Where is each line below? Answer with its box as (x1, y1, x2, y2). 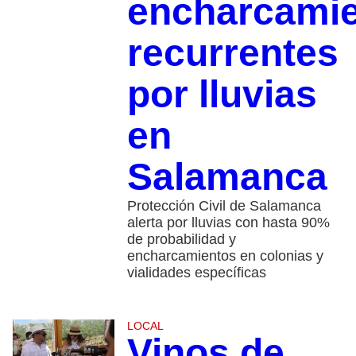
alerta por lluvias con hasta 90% (126, 214, 330, 230)
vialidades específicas (126, 264, 266, 281)
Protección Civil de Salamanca (126, 197, 321, 214)
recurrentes (126, 31, 339, 74)
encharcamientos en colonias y (126, 247, 323, 264)
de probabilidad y (126, 230, 236, 247)
